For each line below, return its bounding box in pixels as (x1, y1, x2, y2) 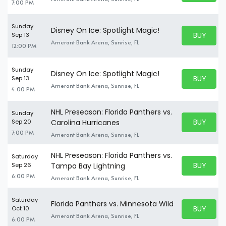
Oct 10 (12, 204, 29, 212)
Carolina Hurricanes (51, 117, 120, 128)
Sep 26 (12, 160, 31, 169)
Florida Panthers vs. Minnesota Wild (51, 199, 174, 209)
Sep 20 (12, 117, 31, 126)
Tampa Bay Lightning (51, 160, 125, 171)
